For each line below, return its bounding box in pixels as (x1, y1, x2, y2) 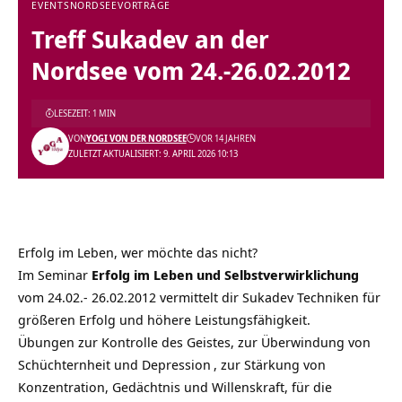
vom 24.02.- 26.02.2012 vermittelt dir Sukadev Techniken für (18, 287, 380, 306)
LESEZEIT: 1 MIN (54, 106, 116, 119)
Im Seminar (18, 265, 92, 284)
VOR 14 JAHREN (195, 131, 256, 144)
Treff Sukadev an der (31, 22, 269, 56)
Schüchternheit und (18, 354, 142, 373)
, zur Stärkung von (214, 354, 326, 373)
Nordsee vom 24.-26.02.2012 (31, 53, 351, 87)
